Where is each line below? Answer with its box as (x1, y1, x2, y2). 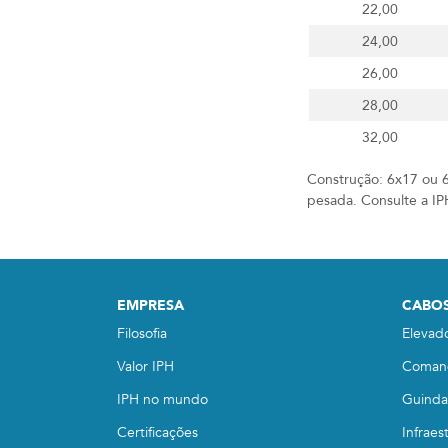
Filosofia (117, 324, 167, 343)
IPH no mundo (117, 390, 208, 409)
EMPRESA (117, 296, 184, 315)
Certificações (117, 423, 198, 442)
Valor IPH (117, 357, 174, 376)
